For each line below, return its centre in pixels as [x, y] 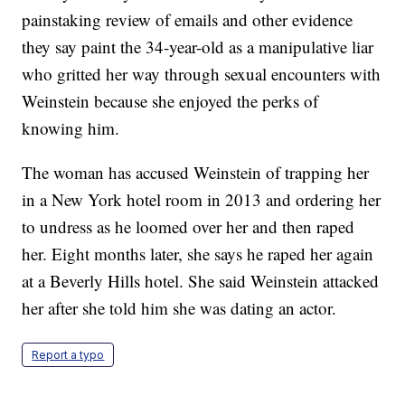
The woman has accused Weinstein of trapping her [196, 173]
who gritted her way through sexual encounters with [202, 74]
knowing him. [71, 128]
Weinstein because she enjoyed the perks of [170, 101]
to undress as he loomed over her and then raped [188, 227]
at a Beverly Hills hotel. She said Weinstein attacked [201, 281]
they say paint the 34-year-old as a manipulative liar [198, 47]
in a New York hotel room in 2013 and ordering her [202, 200]
